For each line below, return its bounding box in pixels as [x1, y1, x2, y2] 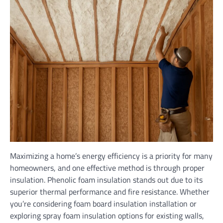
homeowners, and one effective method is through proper [10, 162, 205, 174]
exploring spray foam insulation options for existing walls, [10, 210, 204, 222]
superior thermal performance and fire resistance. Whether [10, 186, 210, 198]
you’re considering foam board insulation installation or [10, 198, 197, 210]
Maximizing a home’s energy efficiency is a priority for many [10, 150, 213, 162]
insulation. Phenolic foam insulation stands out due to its [10, 174, 203, 186]
